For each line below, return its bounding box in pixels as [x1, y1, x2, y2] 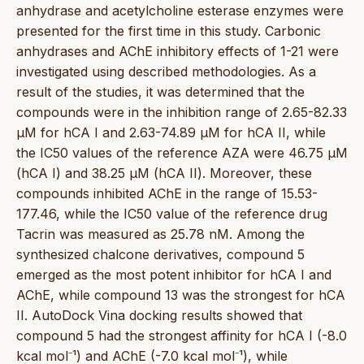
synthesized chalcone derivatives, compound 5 [16, 245, 305, 262]
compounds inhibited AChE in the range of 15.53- [16, 184, 318, 201]
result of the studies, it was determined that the [16, 83, 305, 100]
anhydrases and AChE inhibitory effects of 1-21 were [16, 42, 339, 59]
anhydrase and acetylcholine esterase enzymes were [16, 2, 344, 19]
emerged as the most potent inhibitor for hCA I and [16, 266, 331, 283]
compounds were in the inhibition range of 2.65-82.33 [16, 103, 347, 120]
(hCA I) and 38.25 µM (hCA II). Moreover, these [16, 164, 312, 181]
